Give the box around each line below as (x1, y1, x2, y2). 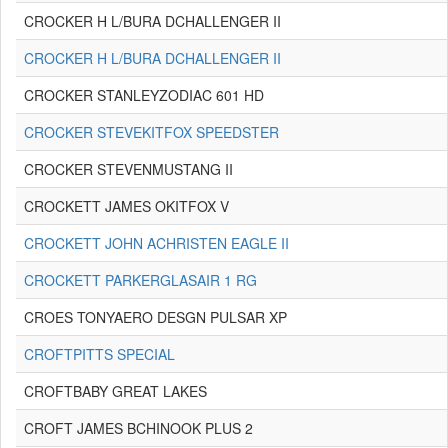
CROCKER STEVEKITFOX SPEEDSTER (24, 122, 279, 142)
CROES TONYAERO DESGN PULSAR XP (24, 307, 287, 327)
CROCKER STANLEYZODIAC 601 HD (24, 85, 264, 105)
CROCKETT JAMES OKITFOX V (24, 196, 229, 216)
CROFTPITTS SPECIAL (24, 344, 175, 364)
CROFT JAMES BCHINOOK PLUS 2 (24, 418, 253, 438)
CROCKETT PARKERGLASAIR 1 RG (24, 270, 257, 290)
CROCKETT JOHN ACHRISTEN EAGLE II (24, 233, 289, 253)
